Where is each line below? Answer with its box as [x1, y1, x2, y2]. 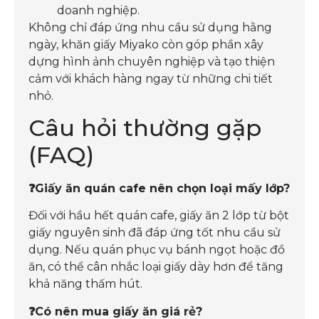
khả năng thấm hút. [28, 277, 142, 291]
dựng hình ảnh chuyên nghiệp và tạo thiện [28, 54, 275, 68]
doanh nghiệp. [57, 3, 140, 17]
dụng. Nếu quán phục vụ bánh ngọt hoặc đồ [28, 243, 285, 257]
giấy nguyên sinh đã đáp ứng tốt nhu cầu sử [28, 226, 281, 240]
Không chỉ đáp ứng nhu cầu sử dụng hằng [28, 20, 272, 34]
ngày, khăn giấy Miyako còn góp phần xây [28, 37, 263, 51]
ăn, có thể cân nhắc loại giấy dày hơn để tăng [28, 260, 283, 274]
